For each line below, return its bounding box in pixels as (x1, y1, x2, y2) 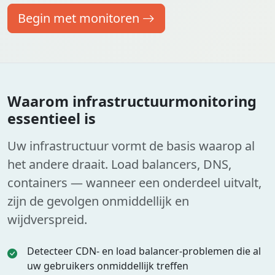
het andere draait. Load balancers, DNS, (7, 156, 231, 172)
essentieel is (7, 109, 96, 128)
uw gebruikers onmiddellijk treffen (27, 259, 188, 273)
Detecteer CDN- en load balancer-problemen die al (27, 244, 261, 258)
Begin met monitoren (18, 10, 139, 26)
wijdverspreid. (7, 211, 87, 228)
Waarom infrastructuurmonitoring (7, 91, 257, 111)
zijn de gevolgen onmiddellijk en (7, 193, 189, 209)
